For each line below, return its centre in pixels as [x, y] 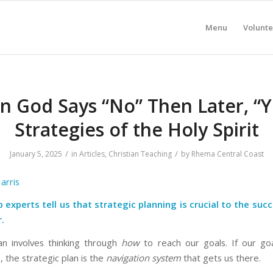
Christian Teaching [140, 154]
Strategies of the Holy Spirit [136, 129]
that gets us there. [221, 258]
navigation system [144, 258]
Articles [92, 154]
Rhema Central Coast [227, 154]
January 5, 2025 [36, 154]
